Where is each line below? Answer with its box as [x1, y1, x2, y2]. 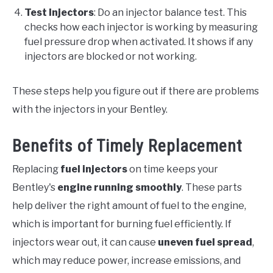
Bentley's [12, 181, 57, 193]
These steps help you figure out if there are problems [12, 85, 259, 97]
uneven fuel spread [158, 236, 252, 248]
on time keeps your [127, 163, 218, 175]
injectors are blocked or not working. [24, 51, 197, 63]
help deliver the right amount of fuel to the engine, [12, 199, 246, 211]
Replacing [12, 163, 60, 175]
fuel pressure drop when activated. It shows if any [24, 36, 253, 48]
